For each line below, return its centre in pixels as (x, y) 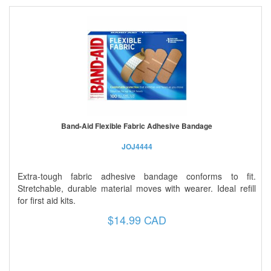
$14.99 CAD (137, 219)
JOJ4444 (137, 146)
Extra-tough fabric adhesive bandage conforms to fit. (137, 176)
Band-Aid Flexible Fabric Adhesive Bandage (137, 126)
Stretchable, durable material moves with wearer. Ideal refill (137, 188)
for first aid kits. (47, 200)
